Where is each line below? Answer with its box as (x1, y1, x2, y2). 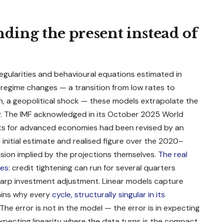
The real (158, 149, 187, 160)
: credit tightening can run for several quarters (8, 163, 175, 173)
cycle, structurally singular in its (52, 189, 165, 200)
